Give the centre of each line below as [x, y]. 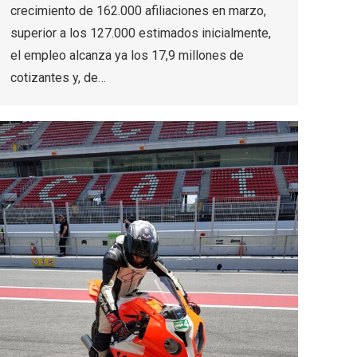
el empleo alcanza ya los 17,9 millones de [127, 56]
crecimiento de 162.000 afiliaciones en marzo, [138, 11]
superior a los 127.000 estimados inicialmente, [141, 33]
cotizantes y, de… [58, 78]
